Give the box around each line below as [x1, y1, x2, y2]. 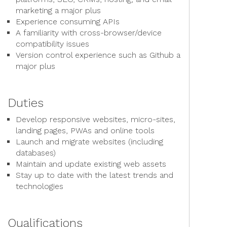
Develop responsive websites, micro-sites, [16, 115, 175, 124]
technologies [16, 181, 63, 191]
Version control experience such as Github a [16, 50, 180, 60]
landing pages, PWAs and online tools [16, 126, 155, 135]
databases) [16, 148, 56, 158]
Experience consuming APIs [16, 17, 120, 26]
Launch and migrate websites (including [16, 137, 163, 146]
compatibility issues [16, 39, 89, 49]
